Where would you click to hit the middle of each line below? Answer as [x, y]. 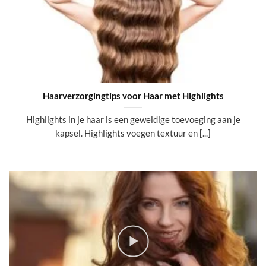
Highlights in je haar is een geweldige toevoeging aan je [133, 119]
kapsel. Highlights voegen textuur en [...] [133, 133]
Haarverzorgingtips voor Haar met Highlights [133, 96]
